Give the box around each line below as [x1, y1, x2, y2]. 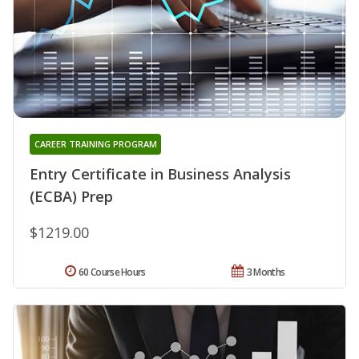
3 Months [246, 264, 285, 279]
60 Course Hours [79, 264, 146, 279]
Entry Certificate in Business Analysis [30, 163, 291, 184]
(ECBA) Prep [30, 186, 113, 206]
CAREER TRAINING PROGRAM [34, 137, 157, 150]
